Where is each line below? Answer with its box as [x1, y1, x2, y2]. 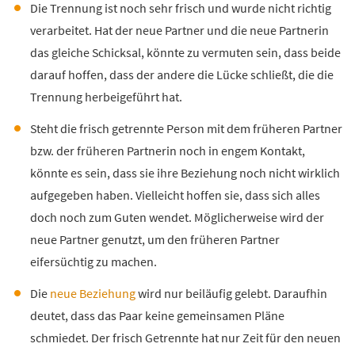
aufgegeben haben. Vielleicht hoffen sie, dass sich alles [29, 188, 320, 204]
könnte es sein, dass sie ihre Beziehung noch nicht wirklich [29, 166, 340, 182]
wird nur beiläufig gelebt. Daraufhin [135, 286, 327, 303]
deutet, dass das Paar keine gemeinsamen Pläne [29, 308, 284, 325]
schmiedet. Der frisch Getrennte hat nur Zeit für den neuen [29, 330, 341, 347]
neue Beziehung [49, 286, 136, 303]
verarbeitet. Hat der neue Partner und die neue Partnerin [29, 23, 329, 40]
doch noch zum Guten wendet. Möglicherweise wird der [29, 210, 324, 227]
